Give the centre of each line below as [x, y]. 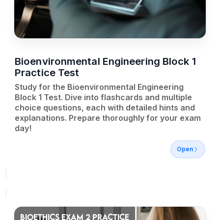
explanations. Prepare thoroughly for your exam [108, 118]
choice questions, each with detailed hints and [105, 108]
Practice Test [47, 72]
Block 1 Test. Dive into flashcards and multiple [103, 97]
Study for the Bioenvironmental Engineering [99, 87]
